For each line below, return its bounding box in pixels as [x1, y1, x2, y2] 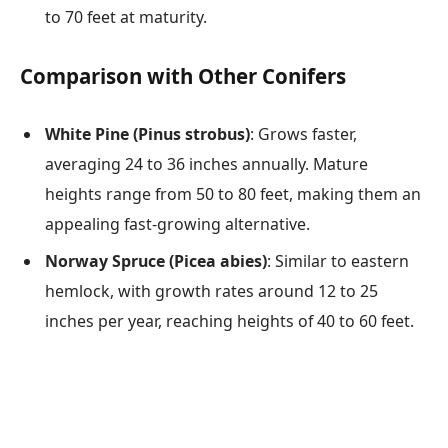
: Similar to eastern [267, 250, 409, 273]
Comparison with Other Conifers [20, 61, 346, 90]
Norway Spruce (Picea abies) [45, 250, 267, 273]
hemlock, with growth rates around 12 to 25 [45, 280, 378, 303]
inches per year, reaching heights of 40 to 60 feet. [45, 310, 414, 333]
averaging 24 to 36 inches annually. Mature [45, 153, 368, 176]
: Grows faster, [250, 123, 357, 146]
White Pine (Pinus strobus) [45, 123, 250, 146]
